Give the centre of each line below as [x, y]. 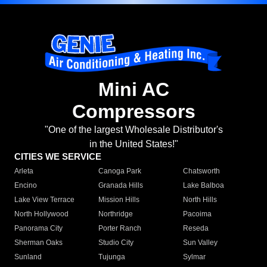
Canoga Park [120, 171]
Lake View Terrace [44, 200]
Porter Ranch [120, 229]
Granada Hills [121, 186]
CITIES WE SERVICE [58, 157]
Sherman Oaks [38, 243]
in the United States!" [133, 144]
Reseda [195, 229]
